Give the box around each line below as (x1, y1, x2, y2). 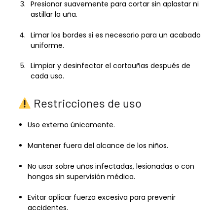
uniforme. (30, 40, 64, 50)
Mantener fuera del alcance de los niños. (27, 141, 168, 151)
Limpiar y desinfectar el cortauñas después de (30, 61, 190, 71)
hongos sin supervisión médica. (27, 171, 135, 182)
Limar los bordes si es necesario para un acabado (30, 30, 201, 40)
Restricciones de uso (31, 96, 142, 110)
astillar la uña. (30, 9, 77, 19)
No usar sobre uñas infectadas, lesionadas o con (27, 161, 194, 171)
